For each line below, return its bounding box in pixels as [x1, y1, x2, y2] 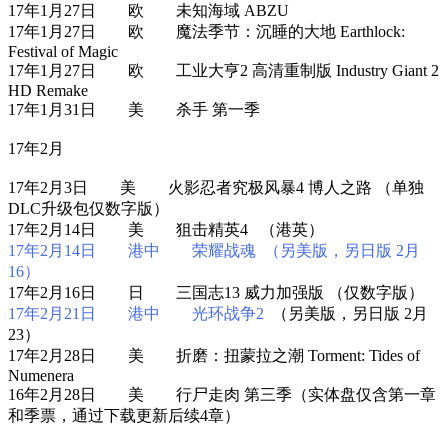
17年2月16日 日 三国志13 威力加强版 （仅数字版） [8, 283, 424, 301]
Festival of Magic [8, 42, 118, 60]
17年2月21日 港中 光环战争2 [8, 304, 264, 322]
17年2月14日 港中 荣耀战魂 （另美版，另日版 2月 [8, 241, 420, 259]
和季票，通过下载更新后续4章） [8, 406, 240, 424]
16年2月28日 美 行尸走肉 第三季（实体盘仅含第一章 [8, 385, 436, 403]
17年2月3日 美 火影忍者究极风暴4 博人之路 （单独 [8, 178, 424, 196]
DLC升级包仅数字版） [8, 199, 169, 217]
